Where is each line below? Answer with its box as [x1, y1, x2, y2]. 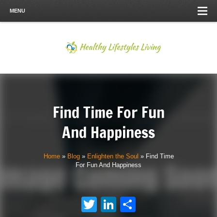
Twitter [97, 196, 143, 213]
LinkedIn [116, 196, 175, 213]
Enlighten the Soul [87, 153, 139, 160]
